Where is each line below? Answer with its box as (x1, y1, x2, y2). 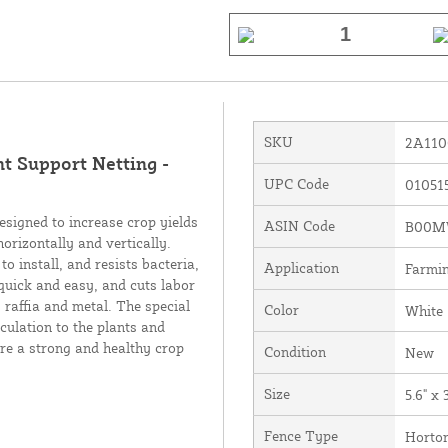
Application (263, 259, 339, 276)
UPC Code (263, 175, 329, 192)
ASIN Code (263, 217, 335, 234)
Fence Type (263, 427, 338, 444)
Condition (263, 343, 326, 360)
